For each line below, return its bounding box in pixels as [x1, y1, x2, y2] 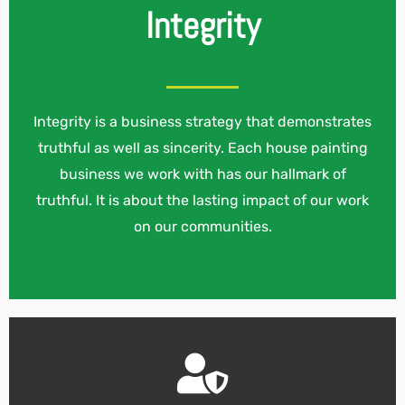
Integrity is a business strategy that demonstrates [33, 113, 372, 131]
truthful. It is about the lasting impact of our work [36, 192, 369, 210]
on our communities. [133, 218, 272, 236]
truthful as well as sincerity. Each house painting [37, 139, 368, 157]
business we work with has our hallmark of [59, 165, 346, 184]
